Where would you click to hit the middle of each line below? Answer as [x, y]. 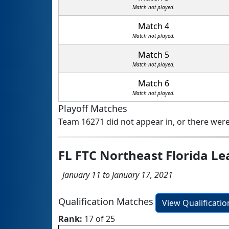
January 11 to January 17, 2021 [116, 175]
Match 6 [154, 84]
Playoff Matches [93, 109]
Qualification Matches [106, 202]
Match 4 [154, 26]
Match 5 [154, 55]
